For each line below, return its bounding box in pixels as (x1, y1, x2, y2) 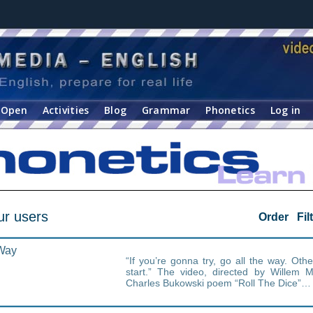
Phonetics (205, 103, 255, 117)
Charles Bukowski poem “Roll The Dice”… (125, 277, 311, 289)
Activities (42, 103, 89, 117)
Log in (270, 103, 301, 117)
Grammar (141, 103, 191, 117)
